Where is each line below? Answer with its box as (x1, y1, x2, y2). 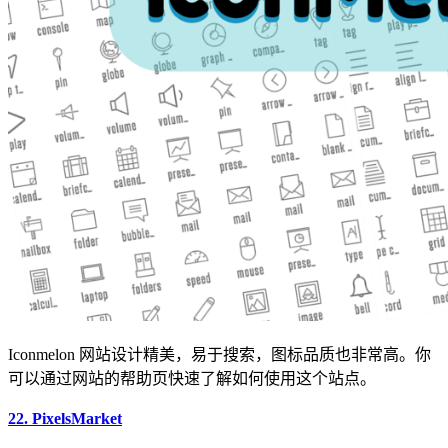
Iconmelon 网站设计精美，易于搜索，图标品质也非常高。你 (8, 345, 431, 363)
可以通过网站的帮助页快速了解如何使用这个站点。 (8, 369, 376, 387)
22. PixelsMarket (8, 409, 122, 427)
